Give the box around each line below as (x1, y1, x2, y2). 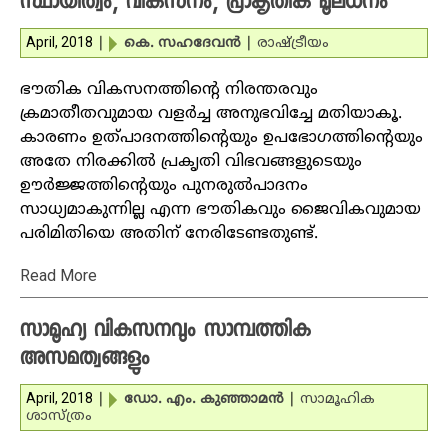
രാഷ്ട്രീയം (257, 35, 329, 52)
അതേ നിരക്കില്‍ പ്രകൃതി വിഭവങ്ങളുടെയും (20, 152, 362, 172)
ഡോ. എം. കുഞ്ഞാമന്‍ (124, 391, 284, 408)
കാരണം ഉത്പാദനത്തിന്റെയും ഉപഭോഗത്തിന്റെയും (20, 128, 423, 148)
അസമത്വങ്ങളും (20, 345, 150, 375)
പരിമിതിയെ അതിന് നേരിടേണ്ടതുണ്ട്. (20, 224, 318, 244)
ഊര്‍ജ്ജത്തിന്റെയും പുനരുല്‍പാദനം (20, 176, 308, 196)
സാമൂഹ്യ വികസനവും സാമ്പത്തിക (20, 317, 311, 347)
